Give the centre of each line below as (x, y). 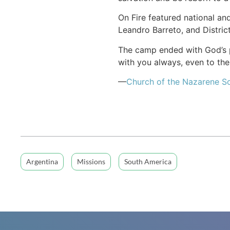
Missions (91, 162)
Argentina (42, 162)
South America (148, 162)
